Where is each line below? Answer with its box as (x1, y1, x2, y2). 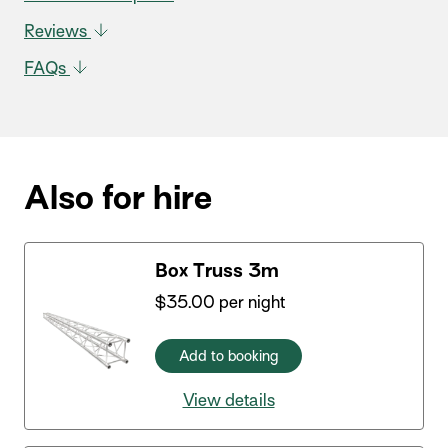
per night (215, 293, 285, 312)
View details (182, 391, 275, 410)
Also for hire (24, 178, 212, 217)
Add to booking (179, 348, 278, 364)
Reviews (24, 22, 91, 41)
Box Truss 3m (155, 260, 279, 281)
